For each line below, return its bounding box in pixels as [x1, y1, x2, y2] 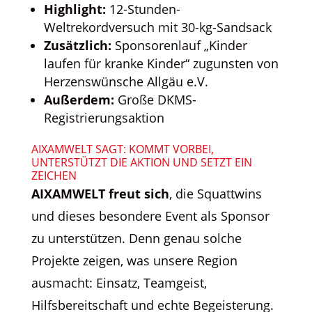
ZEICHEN [31, 167, 77, 183]
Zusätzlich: [43, 36, 111, 54]
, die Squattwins [169, 185, 262, 202]
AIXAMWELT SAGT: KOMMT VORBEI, [31, 141, 214, 157]
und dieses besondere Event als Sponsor [31, 207, 270, 224]
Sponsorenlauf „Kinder [111, 36, 247, 54]
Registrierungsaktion [43, 109, 164, 126]
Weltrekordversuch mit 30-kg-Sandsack [43, 18, 272, 36]
